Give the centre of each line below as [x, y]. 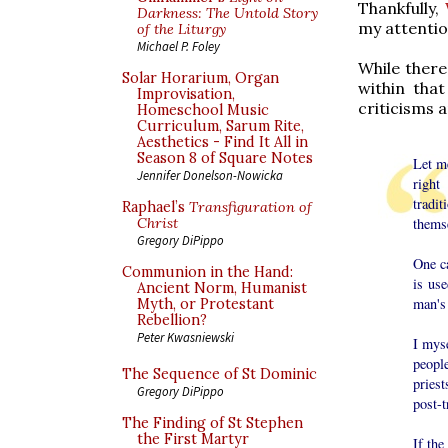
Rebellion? [172, 320]
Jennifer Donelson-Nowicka [210, 175]
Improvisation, [186, 94]
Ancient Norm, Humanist [222, 288]
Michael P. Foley [178, 46]
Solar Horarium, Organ [200, 78]
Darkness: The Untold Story [227, 13]
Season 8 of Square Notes [225, 158]
